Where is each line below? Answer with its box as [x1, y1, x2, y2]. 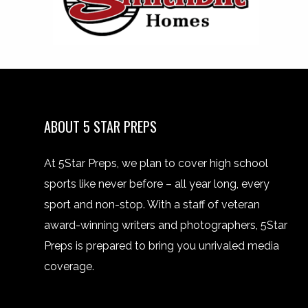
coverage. [44, 260, 94, 274]
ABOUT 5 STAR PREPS [44, 116, 157, 137]
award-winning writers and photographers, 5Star [44, 219, 287, 232]
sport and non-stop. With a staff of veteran [44, 198, 260, 212]
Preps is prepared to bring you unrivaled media [44, 239, 279, 253]
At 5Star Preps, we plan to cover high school [44, 157, 268, 170]
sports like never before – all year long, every [44, 177, 269, 191]
